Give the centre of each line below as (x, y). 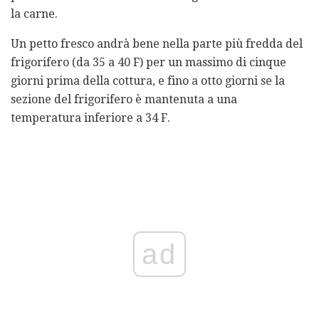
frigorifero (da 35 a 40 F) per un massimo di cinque (148, 62)
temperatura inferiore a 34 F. (90, 117)
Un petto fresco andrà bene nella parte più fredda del (157, 43)
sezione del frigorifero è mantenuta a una (124, 99)
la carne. (34, 14)
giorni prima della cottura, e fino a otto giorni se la (148, 80)
